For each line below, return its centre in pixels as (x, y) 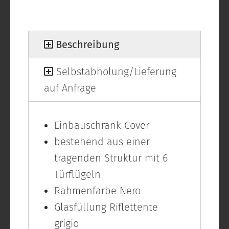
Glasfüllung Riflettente (106, 207)
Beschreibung (86, 45)
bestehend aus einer (102, 142)
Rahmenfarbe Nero (97, 191)
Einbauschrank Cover (102, 125)
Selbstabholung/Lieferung (115, 72)
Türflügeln (77, 175)
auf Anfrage (70, 88)
